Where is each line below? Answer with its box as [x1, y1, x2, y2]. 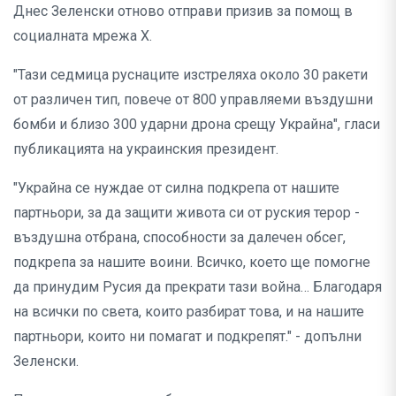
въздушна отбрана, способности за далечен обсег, [13, 228, 346, 246]
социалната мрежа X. [13, 27, 152, 44]
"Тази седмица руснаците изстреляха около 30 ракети [13, 65, 368, 83]
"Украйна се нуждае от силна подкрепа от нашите [13, 179, 339, 196]
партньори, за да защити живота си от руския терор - [13, 203, 360, 221]
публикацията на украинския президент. [13, 140, 278, 157]
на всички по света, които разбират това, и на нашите [13, 302, 364, 320]
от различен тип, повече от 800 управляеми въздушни [13, 90, 373, 108]
